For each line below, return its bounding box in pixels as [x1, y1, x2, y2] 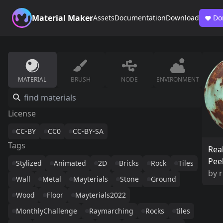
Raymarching [89, 206, 133, 216]
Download [166, 13, 199, 22]
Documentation [114, 13, 166, 22]
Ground [151, 174, 176, 184]
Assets [93, 13, 114, 22]
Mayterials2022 [75, 190, 126, 200]
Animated [54, 158, 86, 168]
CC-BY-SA [73, 126, 104, 136]
